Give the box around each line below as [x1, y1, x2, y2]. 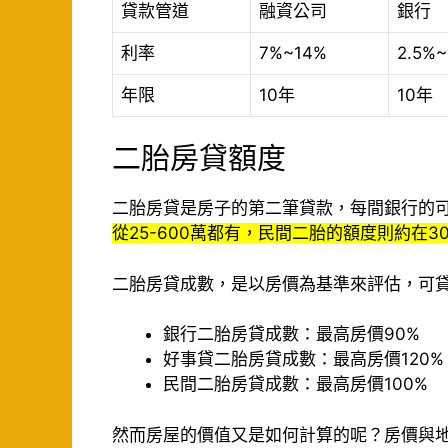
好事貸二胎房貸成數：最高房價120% [163, 349, 444, 370]
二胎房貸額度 [112, 141, 286, 177]
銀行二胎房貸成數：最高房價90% [163, 324, 420, 345]
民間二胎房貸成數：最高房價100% [163, 374, 428, 395]
